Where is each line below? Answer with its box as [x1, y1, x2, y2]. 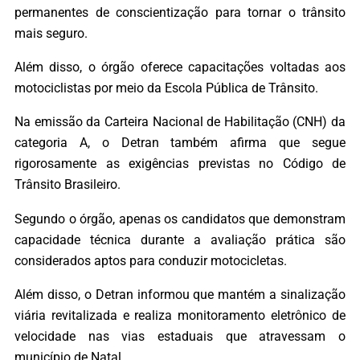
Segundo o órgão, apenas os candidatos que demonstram [14, 211, 346, 227]
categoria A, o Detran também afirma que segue [14, 135, 346, 151]
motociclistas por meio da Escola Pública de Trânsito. [14, 80, 318, 96]
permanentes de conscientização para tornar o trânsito [14, 4, 346, 20]
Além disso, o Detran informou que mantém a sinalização [14, 286, 346, 302]
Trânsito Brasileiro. [14, 177, 121, 193]
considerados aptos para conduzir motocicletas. [14, 252, 287, 268]
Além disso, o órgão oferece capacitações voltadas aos [14, 59, 346, 75]
